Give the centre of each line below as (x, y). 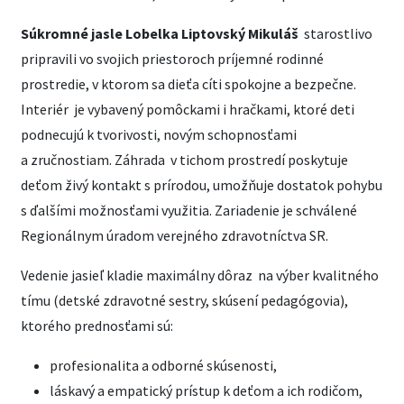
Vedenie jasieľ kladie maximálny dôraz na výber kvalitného (200, 275)
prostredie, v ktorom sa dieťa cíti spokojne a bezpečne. (188, 84)
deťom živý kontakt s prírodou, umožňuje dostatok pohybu (202, 185)
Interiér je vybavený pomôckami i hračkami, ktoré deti (188, 109)
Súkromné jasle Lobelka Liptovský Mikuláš (160, 33)
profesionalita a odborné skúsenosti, (163, 365)
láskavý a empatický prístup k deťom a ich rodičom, (206, 390)
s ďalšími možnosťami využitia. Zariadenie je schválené (189, 210)
